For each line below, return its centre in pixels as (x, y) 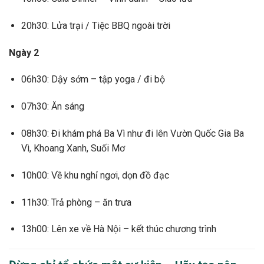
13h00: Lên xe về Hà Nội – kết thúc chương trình (118, 229)
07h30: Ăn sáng (52, 107)
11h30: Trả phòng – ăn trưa (76, 202)
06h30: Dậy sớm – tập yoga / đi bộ (93, 80)
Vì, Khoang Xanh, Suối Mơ (73, 148)
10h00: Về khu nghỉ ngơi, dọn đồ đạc (95, 175)
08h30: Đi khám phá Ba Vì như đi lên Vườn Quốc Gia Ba (132, 133)
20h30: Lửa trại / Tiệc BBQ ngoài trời (95, 25)
